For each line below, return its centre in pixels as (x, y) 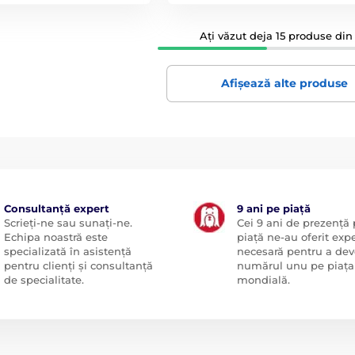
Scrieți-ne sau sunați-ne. (68, 223)
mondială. (263, 280)
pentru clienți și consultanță (78, 266)
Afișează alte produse (284, 84)
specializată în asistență (67, 252)
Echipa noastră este (55, 237)
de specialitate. (44, 280)
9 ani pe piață (274, 209)
